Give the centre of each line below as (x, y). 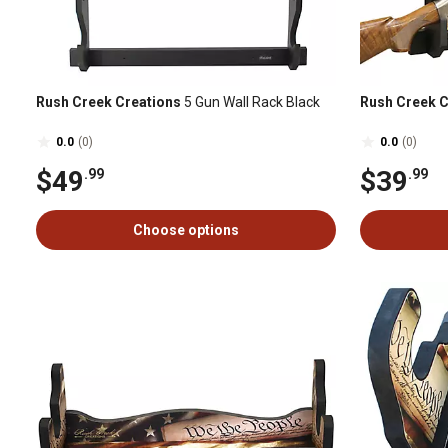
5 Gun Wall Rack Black (250, 102)
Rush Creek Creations (108, 102)
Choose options (186, 230)
